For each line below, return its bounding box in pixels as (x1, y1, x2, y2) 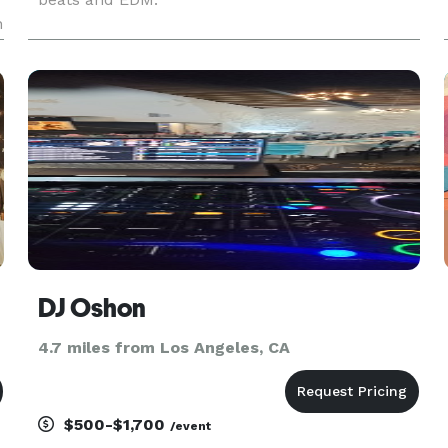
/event (169, 419, 211, 433)
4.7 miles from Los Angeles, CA (37, 338, 290, 357)
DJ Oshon (37, 293, 146, 323)
